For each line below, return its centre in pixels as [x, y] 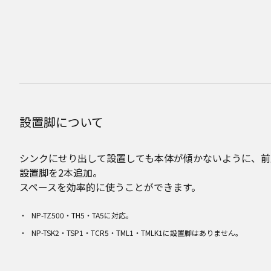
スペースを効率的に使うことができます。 [110, 187]
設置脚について [61, 122]
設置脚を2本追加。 [61, 173]
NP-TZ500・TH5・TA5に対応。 [83, 215]
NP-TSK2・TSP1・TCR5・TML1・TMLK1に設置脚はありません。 [137, 233]
